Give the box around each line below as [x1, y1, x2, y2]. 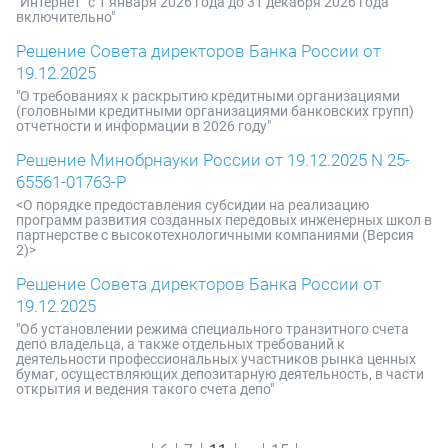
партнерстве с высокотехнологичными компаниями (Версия [16, 227, 414, 243]
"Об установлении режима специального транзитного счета [16, 321, 409, 337]
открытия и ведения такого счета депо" [16, 381, 274, 397]
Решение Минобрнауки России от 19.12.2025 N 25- [16, 150, 410, 170]
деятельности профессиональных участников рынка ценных [16, 351, 416, 367]
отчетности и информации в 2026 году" [16, 118, 271, 134]
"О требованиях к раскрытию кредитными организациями [16, 88, 400, 104]
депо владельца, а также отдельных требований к [16, 336, 345, 352]
